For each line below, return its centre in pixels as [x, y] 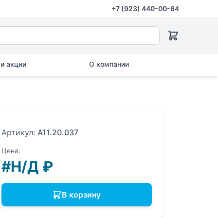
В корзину [82, 195]
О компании [109, 64]
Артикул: [19, 132]
